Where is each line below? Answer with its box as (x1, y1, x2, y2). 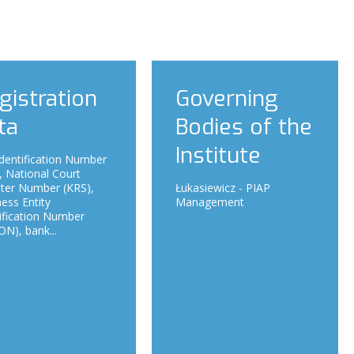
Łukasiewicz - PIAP (175, 179, 270, 195)
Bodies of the (175, 111, 312, 141)
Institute (175, 140, 261, 170)
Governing (175, 83, 278, 113)
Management (175, 194, 244, 209)
